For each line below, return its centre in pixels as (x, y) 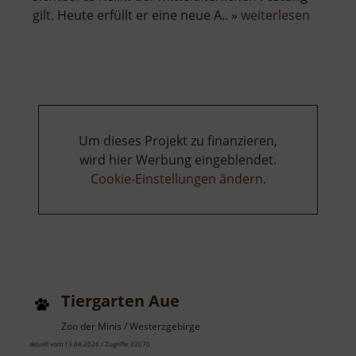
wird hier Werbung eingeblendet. (178, 160)
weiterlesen (275, 15)
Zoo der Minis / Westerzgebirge (131, 327)
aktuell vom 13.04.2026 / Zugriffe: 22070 (90, 344)
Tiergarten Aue (120, 301)
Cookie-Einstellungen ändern (176, 179)
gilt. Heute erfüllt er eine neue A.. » (137, 15)
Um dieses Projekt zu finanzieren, (178, 141)
